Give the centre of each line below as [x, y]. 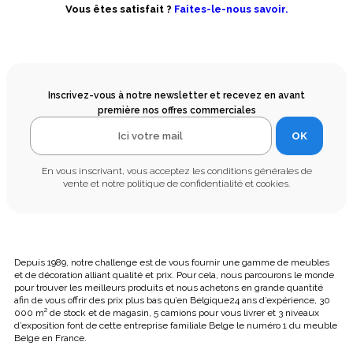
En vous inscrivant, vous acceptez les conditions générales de [176, 171]
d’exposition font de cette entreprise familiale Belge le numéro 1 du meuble [176, 326]
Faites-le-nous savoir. [231, 9]
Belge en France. [50, 338]
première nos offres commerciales [176, 111]
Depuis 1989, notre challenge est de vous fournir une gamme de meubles [172, 263]
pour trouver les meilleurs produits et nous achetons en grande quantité [169, 288]
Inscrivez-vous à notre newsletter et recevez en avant [176, 96]
